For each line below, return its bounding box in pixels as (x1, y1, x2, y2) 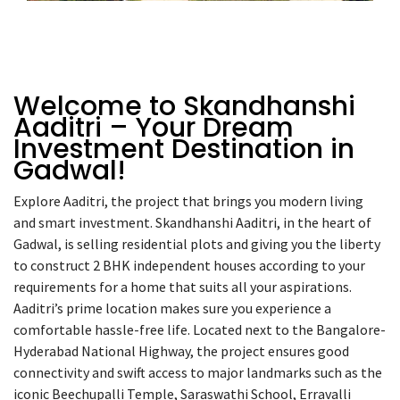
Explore (13, 192, 63, 211)
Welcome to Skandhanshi (13, 87, 355, 126)
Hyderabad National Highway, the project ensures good (13, 342, 349, 361)
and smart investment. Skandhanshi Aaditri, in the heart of (13, 213, 371, 232)
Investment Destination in (13, 130, 354, 169)
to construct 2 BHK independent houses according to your (13, 256, 365, 275)
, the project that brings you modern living (104, 192, 363, 211)
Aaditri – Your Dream (13, 109, 294, 147)
